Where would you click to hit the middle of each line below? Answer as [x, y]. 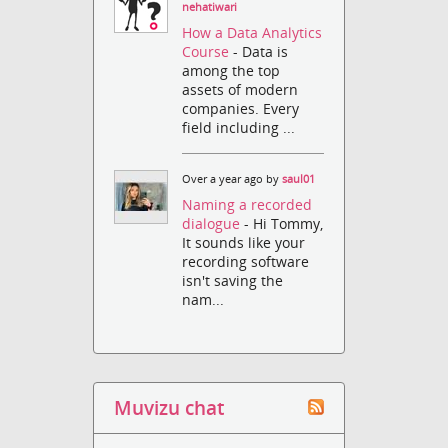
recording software [246, 262]
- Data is [261, 52]
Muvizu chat [169, 408]
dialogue [213, 224]
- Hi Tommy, [284, 224]
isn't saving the [233, 281]
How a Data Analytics [252, 33]
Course [208, 52]
